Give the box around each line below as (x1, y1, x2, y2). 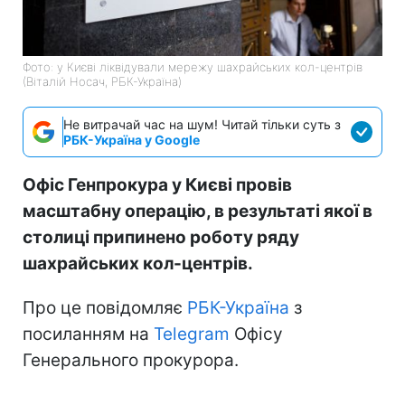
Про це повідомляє (23, 297, 187, 319)
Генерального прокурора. (23, 350, 239, 372)
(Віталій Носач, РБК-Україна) (23, 74, 182, 89)
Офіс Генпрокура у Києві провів (23, 174, 292, 196)
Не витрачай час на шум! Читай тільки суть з (63, 117, 341, 133)
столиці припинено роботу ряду (23, 227, 299, 249)
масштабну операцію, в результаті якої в (23, 201, 372, 222)
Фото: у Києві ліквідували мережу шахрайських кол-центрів (23, 60, 363, 75)
